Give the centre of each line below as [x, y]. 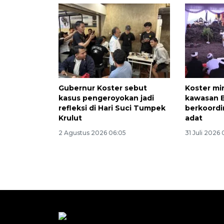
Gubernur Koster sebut [103, 88]
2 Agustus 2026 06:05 [92, 133]
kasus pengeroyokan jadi [106, 98]
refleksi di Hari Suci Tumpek [112, 108]
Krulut [70, 118]
